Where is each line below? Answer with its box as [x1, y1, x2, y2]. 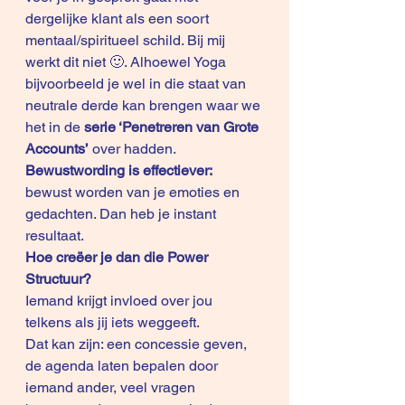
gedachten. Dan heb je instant [25, 205, 220, 222]
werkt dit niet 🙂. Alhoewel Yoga [25, 53, 230, 71]
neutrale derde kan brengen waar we [25, 97, 264, 114]
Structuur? [25, 270, 91, 287]
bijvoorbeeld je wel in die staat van [25, 75, 250, 92]
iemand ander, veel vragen [25, 379, 199, 396]
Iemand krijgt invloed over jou [25, 292, 216, 309]
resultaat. [25, 227, 87, 244]
